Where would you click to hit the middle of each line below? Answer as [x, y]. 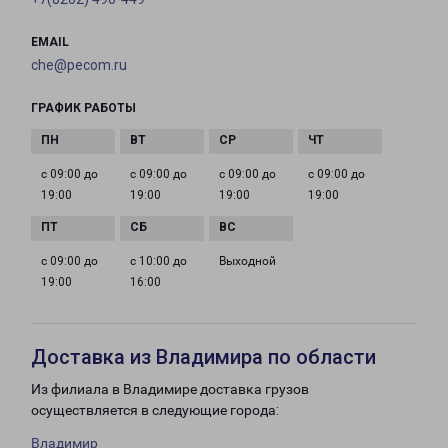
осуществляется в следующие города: [155, 410]
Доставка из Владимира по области [203, 357]
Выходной [247, 261]
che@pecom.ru [79, 65]
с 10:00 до [158, 261]
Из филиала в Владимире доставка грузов [170, 389]
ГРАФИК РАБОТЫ [83, 108]
